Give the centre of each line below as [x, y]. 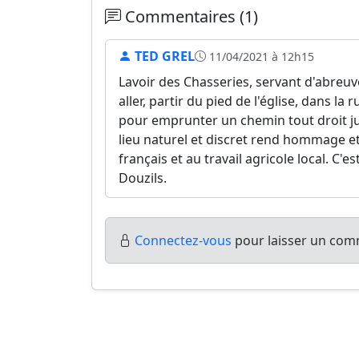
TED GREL [163, 56]
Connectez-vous [183, 240]
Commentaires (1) [190, 16]
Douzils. [143, 178]
